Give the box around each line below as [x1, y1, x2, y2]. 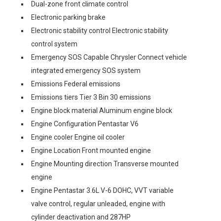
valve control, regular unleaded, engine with [31, 200, 165, 208]
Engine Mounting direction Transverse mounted [31, 160, 179, 168]
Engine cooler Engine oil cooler [31, 133, 125, 141]
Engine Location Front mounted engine [31, 147, 151, 154]
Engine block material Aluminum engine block [31, 107, 172, 114]
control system [31, 40, 77, 48]
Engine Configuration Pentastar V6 [31, 120, 139, 128]
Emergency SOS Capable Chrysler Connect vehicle [31, 53, 187, 61]
